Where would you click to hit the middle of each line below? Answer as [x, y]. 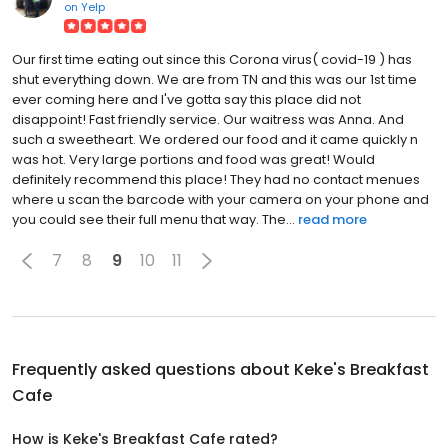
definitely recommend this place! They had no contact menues [216, 179]
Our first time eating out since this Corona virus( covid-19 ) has [212, 59]
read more [332, 219]
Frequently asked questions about [153, 369]
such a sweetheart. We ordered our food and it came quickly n [215, 139]
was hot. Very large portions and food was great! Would [193, 159]
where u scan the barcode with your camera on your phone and [220, 199]
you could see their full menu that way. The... [153, 219]
